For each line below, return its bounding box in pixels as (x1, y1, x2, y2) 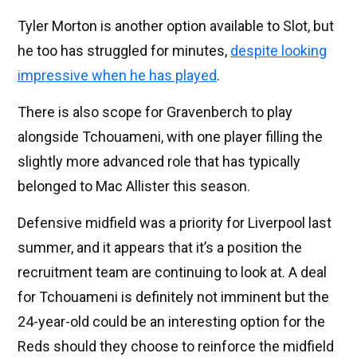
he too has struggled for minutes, (18, 42, 230, 60)
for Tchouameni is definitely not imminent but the (18, 288, 329, 306)
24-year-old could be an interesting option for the (18, 313, 325, 331)
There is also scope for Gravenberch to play (18, 104, 292, 121)
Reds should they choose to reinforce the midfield (18, 338, 334, 355)
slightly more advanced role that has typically (18, 153, 300, 171)
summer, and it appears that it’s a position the (18, 239, 302, 257)
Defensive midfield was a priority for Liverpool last (18, 214, 331, 232)
